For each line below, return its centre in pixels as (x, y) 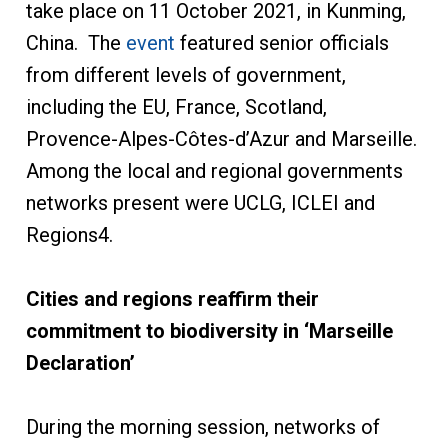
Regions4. (69, 235)
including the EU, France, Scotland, (176, 107)
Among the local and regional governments (214, 171)
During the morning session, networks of (202, 427)
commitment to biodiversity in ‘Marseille (209, 331)
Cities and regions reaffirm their (172, 299)
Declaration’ (80, 363)
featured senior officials (281, 43)
